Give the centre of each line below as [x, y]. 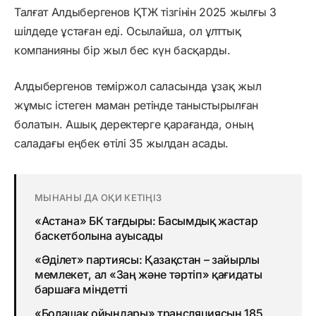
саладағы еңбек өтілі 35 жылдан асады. [122, 143]
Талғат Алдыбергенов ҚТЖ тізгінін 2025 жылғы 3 [145, 12]
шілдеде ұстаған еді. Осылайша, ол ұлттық [128, 31]
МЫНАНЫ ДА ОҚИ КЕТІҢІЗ [98, 197]
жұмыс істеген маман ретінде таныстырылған [136, 105]
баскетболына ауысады [99, 235]
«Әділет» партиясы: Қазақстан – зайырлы [147, 259]
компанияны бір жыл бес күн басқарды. [122, 50]
